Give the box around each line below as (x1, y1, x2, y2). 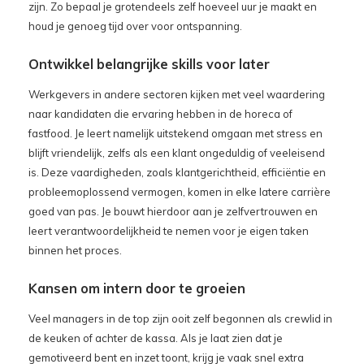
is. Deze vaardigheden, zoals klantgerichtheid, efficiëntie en (28, 165, 326, 179)
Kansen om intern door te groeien (28, 279, 245, 297)
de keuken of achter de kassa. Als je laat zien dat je (28, 331, 283, 344)
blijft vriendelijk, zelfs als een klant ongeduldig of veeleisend (28, 145, 325, 159)
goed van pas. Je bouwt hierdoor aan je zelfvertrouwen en (28, 204, 318, 218)
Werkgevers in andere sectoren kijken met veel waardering (28, 87, 325, 101)
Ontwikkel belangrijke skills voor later (28, 55, 270, 72)
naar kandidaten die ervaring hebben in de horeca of (28, 106, 292, 120)
